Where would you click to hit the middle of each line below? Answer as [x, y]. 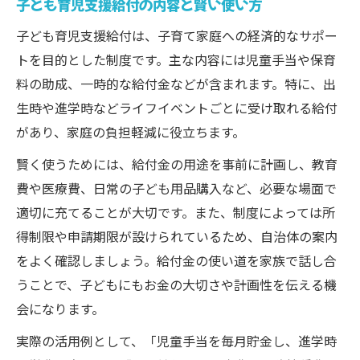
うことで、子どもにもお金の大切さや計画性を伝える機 [176, 284]
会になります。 [60, 309]
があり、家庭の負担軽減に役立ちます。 [131, 132]
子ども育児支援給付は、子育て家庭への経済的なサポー [177, 35]
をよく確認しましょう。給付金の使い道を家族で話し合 [176, 260]
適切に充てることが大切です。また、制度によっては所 [176, 212]
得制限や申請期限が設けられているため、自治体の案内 [177, 236]
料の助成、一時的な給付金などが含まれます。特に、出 [176, 84]
